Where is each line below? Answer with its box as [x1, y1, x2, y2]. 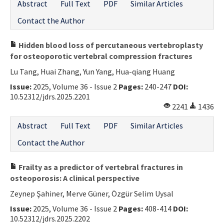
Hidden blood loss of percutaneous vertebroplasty [17, 39, 203, 50]
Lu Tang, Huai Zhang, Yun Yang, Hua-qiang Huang [10, 66, 175, 76]
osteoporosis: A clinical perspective [10, 172, 139, 183]
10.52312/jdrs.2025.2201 [10, 91, 90, 101]
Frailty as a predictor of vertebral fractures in [17, 161, 183, 172]
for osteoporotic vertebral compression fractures [10, 50, 192, 61]
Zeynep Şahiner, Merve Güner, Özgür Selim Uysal [10, 188, 173, 198]
